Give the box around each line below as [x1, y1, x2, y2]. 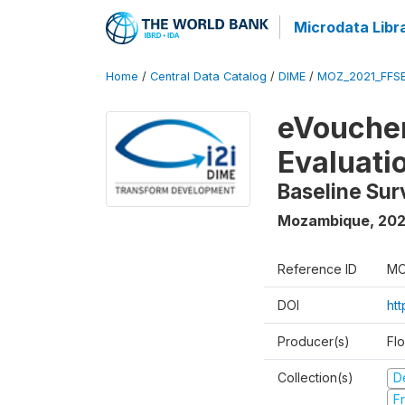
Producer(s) [278, 334, 350, 349]
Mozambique [278, 212, 370, 230]
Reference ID [278, 261, 357, 277]
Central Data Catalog [150, 70, 267, 83]
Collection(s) [278, 370, 353, 385]
